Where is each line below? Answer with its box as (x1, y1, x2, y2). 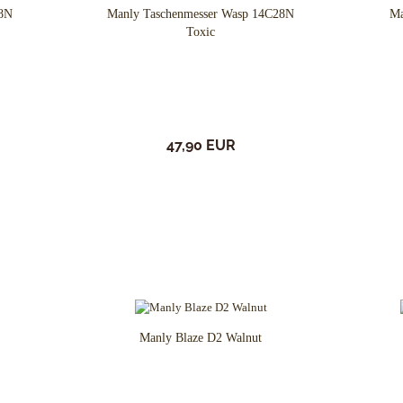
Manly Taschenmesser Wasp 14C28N (107, 7, 295, 21)
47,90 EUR (166, 137, 236, 154)
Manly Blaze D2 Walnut (139, 331, 263, 345)
